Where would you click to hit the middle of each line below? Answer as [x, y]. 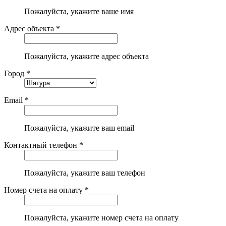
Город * [17, 73]
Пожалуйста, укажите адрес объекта [87, 56]
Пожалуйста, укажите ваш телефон [85, 173]
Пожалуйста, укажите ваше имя [79, 11]
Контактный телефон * [44, 145]
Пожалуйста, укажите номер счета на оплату [101, 217]
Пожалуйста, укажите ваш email [79, 128]
